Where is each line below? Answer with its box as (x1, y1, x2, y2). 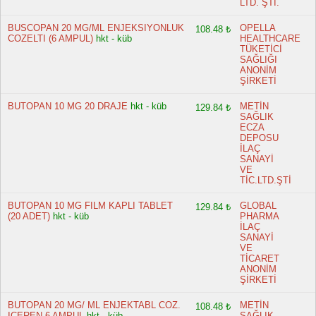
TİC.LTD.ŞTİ (240, 175, 292, 186)
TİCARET (240, 253, 280, 264)
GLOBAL (240, 200, 277, 211)
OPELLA (240, 23, 276, 33)
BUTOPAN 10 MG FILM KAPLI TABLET (8, 200, 173, 211)
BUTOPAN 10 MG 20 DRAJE (8, 101, 128, 111)
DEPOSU (240, 133, 279, 143)
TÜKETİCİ (240, 44, 283, 54)
